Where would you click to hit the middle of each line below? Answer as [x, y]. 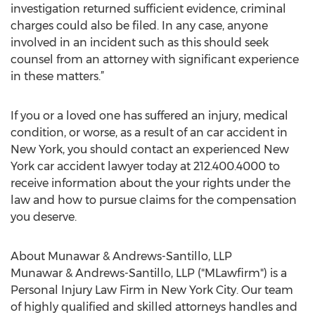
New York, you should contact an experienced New [150, 149]
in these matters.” [57, 76]
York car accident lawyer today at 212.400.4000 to [145, 166]
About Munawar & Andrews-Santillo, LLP [121, 256]
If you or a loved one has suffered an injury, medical [149, 116]
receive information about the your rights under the [150, 183]
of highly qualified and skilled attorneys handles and [154, 307]
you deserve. [44, 217]
